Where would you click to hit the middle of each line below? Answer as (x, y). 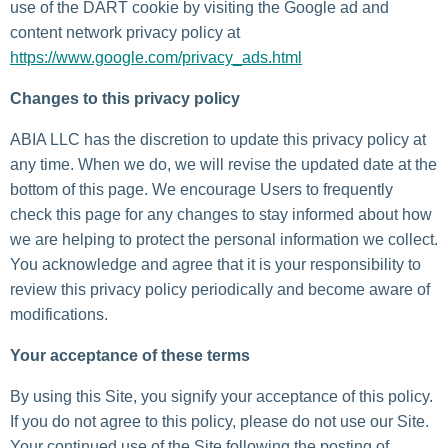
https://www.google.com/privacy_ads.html (156, 58)
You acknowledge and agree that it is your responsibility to (215, 265)
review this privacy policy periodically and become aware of (220, 290)
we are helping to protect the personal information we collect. (224, 240)
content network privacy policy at (125, 33)
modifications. (59, 315)
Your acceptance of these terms (130, 356)
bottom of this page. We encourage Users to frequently (201, 190)
